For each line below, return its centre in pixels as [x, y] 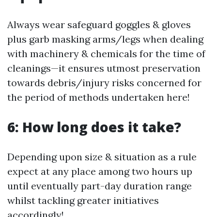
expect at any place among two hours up [100, 171]
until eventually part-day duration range [100, 186]
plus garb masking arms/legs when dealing [105, 39]
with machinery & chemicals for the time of [106, 54]
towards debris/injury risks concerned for [104, 83]
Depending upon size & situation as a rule [102, 157]
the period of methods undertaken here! [99, 97]
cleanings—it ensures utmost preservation [104, 68]
